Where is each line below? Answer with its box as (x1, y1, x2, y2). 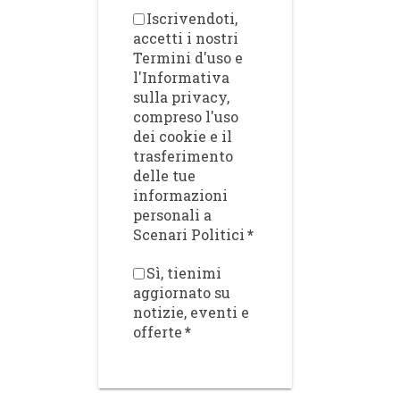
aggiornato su (133, 283, 231, 302)
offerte (133, 322, 183, 341)
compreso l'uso (133, 107, 239, 126)
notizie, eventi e (133, 303, 250, 321)
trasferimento (133, 146, 234, 165)
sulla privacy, (133, 87, 230, 106)
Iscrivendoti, (146, 9, 238, 28)
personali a (133, 205, 212, 224)
